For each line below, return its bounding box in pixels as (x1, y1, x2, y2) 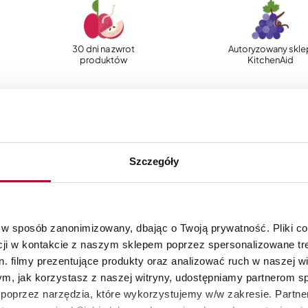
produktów (80, 54, 128, 66)
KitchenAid (247, 54, 294, 66)
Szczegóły (129, 155, 179, 167)
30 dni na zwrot (72, 43, 135, 55)
